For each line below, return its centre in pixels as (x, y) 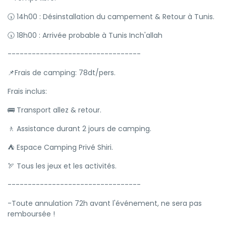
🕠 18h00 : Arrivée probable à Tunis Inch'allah (85, 35)
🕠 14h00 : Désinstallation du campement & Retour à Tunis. (111, 17)
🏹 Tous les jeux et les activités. (62, 166)
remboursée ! (31, 214)
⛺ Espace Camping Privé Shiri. (60, 147)
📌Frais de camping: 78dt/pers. (62, 73)
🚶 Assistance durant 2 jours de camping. (79, 129)
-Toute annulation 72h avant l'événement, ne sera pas (105, 203)
